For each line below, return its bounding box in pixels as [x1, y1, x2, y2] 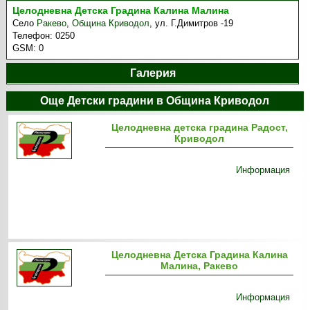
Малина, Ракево [161, 260, 239, 271]
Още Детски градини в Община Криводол [40, 95, 270, 107]
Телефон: [12, 30, 56, 41]
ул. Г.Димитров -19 [155, 18, 234, 28]
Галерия [129, 67, 176, 79]
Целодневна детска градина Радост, [111, 122, 288, 133]
